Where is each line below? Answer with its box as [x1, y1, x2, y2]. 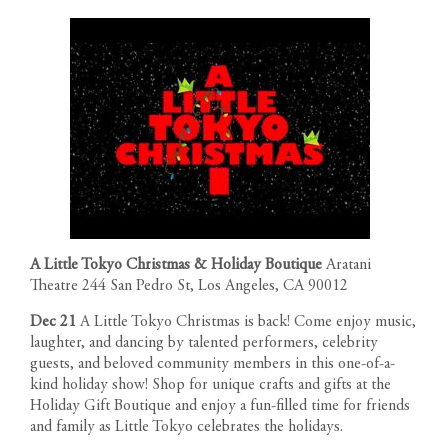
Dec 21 [30, 313, 76, 330]
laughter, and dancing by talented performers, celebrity [30, 334, 378, 351]
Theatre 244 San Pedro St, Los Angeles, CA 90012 [30, 277, 348, 294]
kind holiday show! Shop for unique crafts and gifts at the [30, 376, 391, 393]
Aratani [326, 256, 371, 273]
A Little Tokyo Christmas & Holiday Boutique [30, 256, 326, 273]
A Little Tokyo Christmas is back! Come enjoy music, [76, 313, 416, 330]
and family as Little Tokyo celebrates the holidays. [30, 418, 343, 435]
